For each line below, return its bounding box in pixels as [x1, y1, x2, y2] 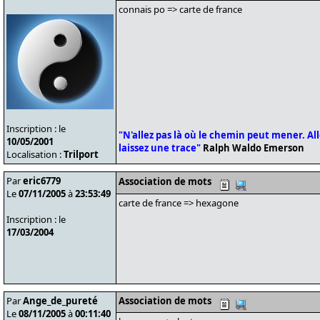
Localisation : [6, 148, 64, 161]
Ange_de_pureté [23, 294, 98, 307]
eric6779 [23, 174, 61, 187]
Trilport [64, 148, 99, 161]
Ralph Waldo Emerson [201, 141, 304, 154]
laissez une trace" [119, 141, 201, 154]
